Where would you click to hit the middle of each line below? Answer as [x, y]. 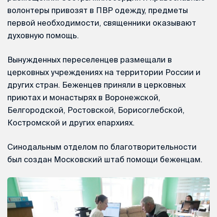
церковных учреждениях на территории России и [104, 72]
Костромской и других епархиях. [71, 122]
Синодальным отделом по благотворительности [102, 147]
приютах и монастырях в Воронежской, [84, 97]
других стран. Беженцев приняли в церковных [96, 85]
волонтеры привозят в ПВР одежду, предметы [98, 10]
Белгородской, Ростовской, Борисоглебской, [96, 110]
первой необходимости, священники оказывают [102, 23]
